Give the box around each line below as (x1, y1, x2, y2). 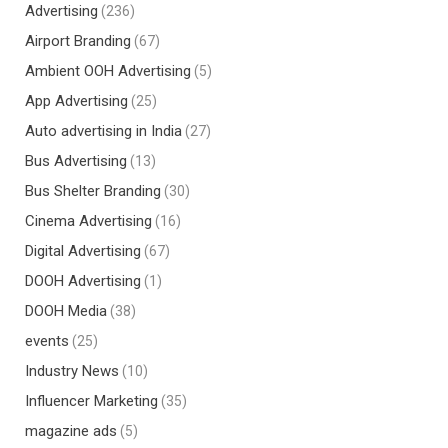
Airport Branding (25, 32, 131, 50)
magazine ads (25, 422, 117, 440)
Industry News (25, 362, 119, 380)
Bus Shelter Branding (25, 182, 161, 200)
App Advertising (25, 92, 128, 110)
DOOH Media (25, 302, 107, 320)
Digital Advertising (25, 242, 141, 260)
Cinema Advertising (25, 212, 152, 230)
